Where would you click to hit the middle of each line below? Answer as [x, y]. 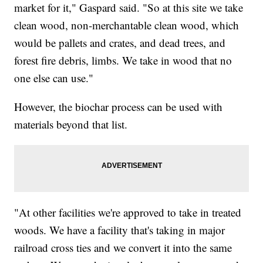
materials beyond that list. [71, 124]
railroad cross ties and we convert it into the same [123, 247]
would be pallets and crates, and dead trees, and [120, 42]
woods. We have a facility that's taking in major [120, 230]
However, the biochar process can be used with [119, 106]
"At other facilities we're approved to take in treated [128, 212]
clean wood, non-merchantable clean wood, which [127, 25]
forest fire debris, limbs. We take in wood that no [123, 60]
